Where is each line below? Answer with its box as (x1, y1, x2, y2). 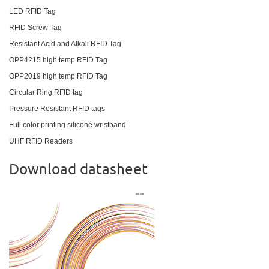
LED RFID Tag (9, 7, 56, 16)
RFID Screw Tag (9, 23, 62, 32)
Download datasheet (9, 159, 148, 177)
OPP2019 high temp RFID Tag (9, 71, 107, 80)
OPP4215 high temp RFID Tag (9, 55, 107, 64)
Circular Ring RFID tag (9, 88, 83, 97)
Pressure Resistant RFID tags (9, 104, 105, 113)
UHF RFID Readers (9, 136, 73, 145)
